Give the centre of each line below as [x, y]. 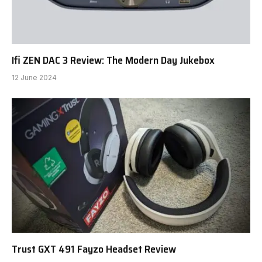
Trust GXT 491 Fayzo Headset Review [94, 249]
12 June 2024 [34, 78]
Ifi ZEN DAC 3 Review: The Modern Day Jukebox [113, 61]
